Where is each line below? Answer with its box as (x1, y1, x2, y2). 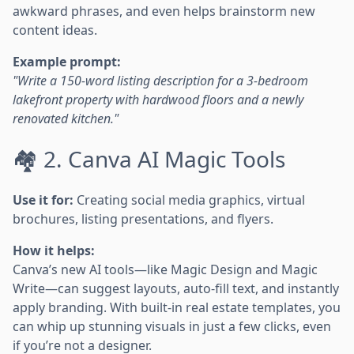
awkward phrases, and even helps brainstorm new (13, 2, 315, 20)
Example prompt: (13, 52, 121, 70)
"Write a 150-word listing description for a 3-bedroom (13, 71, 308, 89)
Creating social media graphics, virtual (73, 190, 305, 209)
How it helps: (13, 241, 95, 259)
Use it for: (13, 190, 73, 209)
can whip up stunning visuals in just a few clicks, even (13, 317, 331, 335)
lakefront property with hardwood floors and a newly (13, 90, 303, 108)
